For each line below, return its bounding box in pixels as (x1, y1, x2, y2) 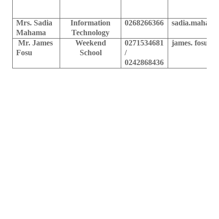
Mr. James (16, 38, 53, 47)
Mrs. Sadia (16, 18, 53, 27)
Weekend (75, 38, 106, 47)
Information (70, 18, 110, 27)
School (79, 48, 102, 57)
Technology (71, 28, 109, 37)
